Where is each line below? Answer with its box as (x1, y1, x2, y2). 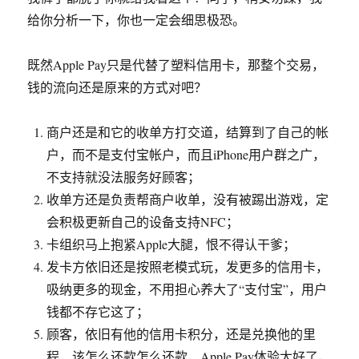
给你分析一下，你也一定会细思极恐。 (27, 11, 246, 28)
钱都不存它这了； (46, 303, 150, 320)
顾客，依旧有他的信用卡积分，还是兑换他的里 (46, 325, 317, 342)
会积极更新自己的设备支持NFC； (46, 213, 240, 230)
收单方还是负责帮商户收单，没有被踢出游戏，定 (46, 191, 329, 208)
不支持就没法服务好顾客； (46, 168, 201, 185)
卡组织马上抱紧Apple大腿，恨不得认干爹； (46, 236, 296, 252)
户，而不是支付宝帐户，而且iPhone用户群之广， (46, 146, 326, 163)
